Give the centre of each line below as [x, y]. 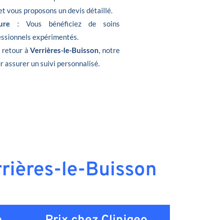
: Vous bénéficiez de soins [65, 24]
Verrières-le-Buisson [65, 50]
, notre [110, 50]
